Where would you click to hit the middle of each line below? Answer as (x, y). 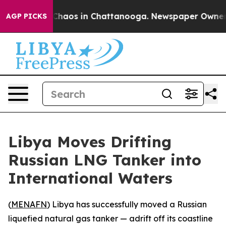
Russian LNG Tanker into (105, 160)
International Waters (90, 178)
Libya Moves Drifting (90, 142)
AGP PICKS (26, 16)
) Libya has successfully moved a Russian (127, 204)
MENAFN (29, 204)
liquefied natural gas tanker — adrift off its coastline (110, 218)
